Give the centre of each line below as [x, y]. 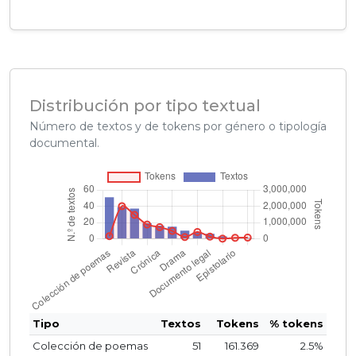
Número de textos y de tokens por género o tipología [178, 126]
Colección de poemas [90, 345]
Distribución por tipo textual [145, 105]
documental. [64, 143]
